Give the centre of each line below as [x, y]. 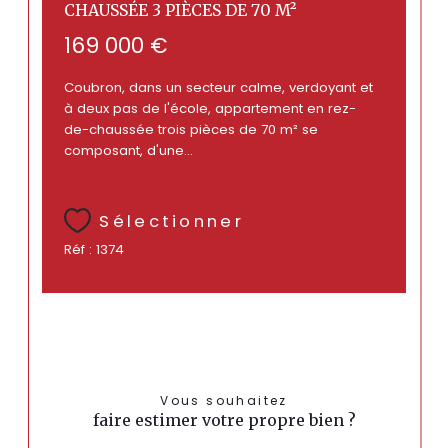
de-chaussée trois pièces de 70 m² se [190, 129]
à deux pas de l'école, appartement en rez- [209, 108]
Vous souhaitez [229, 400]
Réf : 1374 [93, 249]
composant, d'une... [128, 150]
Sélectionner [171, 221]
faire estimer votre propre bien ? [224, 419]
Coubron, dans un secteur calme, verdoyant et [218, 87]
